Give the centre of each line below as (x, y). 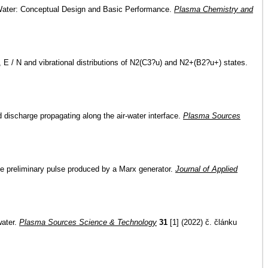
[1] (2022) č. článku (202, 222)
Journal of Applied (206, 169)
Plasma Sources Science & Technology (88, 222)
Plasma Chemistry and (214, 9)
